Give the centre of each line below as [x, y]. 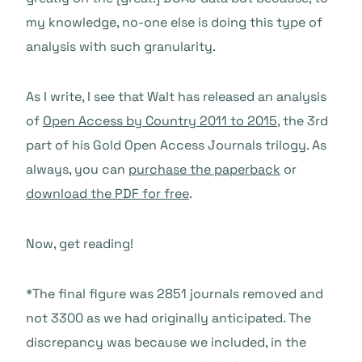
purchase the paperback [204, 169]
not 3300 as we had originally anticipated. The [168, 318]
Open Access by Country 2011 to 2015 [160, 121]
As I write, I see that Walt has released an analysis [176, 97]
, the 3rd [303, 121]
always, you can [77, 169]
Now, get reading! [80, 244]
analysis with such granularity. [121, 46]
